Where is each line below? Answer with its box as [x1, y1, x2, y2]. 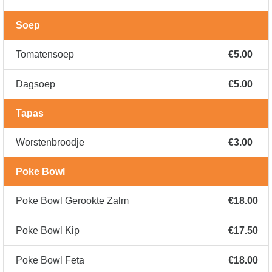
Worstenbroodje [16, 137, 84, 148]
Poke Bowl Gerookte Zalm [16, 195, 129, 206]
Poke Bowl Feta [16, 255, 84, 266]
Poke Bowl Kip [16, 225, 80, 236]
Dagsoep [16, 79, 55, 90]
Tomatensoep [16, 49, 74, 60]
